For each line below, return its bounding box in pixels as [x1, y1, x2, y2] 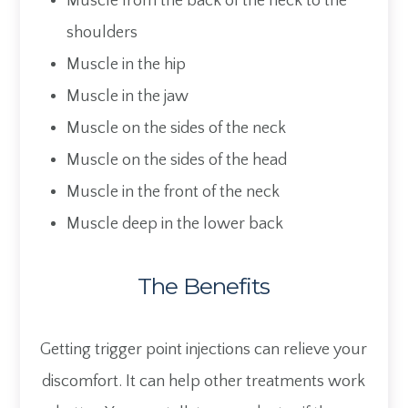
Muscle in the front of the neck [66, 183, 280, 202]
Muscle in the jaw [66, 87, 189, 107]
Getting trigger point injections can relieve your [40, 341, 368, 360]
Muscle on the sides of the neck [66, 119, 286, 138]
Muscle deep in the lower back [66, 215, 283, 234]
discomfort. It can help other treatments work [42, 372, 366, 392]
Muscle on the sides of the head [66, 151, 287, 170]
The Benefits [138, 272, 270, 301]
